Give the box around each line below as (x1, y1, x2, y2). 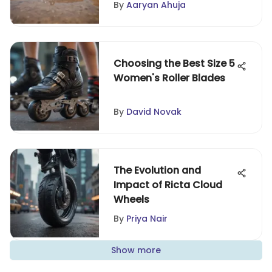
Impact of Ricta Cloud (114, 178, 222, 192)
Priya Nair (126, 212, 168, 225)
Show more (111, 244, 161, 256)
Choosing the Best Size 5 (114, 56, 235, 70)
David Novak (126, 106, 182, 118)
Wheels (114, 192, 149, 206)
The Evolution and (114, 163, 201, 177)
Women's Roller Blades (114, 71, 225, 85)
